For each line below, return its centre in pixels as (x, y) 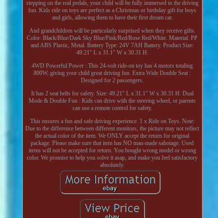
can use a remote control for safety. (112, 108)
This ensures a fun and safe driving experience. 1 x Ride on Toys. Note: (112, 121)
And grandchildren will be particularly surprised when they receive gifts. (112, 30)
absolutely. (112, 165)
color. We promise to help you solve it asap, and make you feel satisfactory (112, 157)
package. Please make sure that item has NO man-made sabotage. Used (112, 143)
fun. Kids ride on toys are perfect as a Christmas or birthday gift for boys (112, 10)
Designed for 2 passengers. (112, 80)
